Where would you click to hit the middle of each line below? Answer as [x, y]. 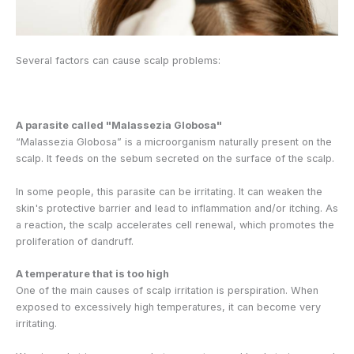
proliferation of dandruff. [75, 241]
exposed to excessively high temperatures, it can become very [168, 307]
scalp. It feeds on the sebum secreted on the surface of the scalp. [175, 159]
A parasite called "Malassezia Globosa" [119, 126]
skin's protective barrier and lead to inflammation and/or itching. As [177, 208]
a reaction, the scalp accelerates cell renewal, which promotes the [175, 224]
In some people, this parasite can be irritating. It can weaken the [169, 191]
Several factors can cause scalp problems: [118, 60]
